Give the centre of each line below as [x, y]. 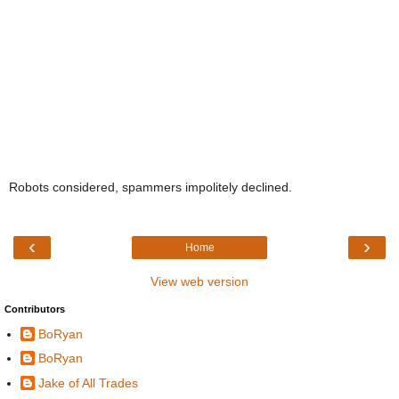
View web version [199, 281]
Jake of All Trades [88, 383]
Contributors [35, 309]
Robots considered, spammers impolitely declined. [151, 187]
